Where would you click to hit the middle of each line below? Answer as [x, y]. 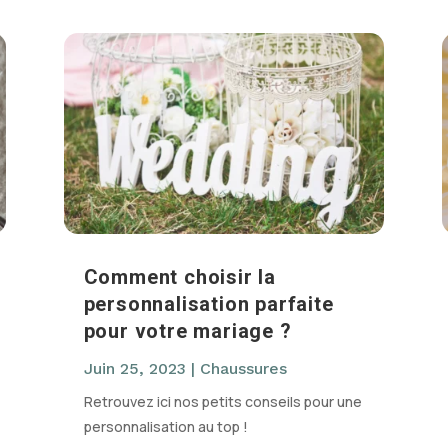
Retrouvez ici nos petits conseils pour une [222, 401]
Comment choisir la [179, 276]
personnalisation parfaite [208, 303]
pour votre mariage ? [187, 330]
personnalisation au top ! [165, 426]
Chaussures [243, 368]
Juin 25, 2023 [134, 368]
